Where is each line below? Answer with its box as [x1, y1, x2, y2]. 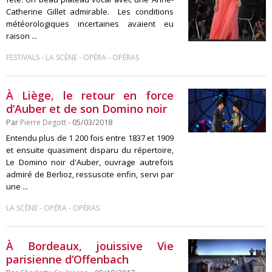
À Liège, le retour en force [6, 88, 174, 103]
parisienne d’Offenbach [6, 252, 129, 267]
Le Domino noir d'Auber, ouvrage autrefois [6, 157, 174, 168]
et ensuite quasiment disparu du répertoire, [6, 144, 174, 155]
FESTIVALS [6, 52, 39, 63]
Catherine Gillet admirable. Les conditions [6, 6, 174, 17]
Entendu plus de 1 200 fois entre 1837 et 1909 [6, 132, 174, 143]
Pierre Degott [20, 117, 66, 127]
